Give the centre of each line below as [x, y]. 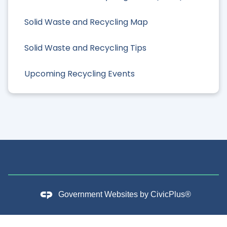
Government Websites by [104, 194]
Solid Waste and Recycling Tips [85, 48]
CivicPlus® [171, 194]
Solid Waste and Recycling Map [86, 22]
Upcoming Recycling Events [80, 74]
